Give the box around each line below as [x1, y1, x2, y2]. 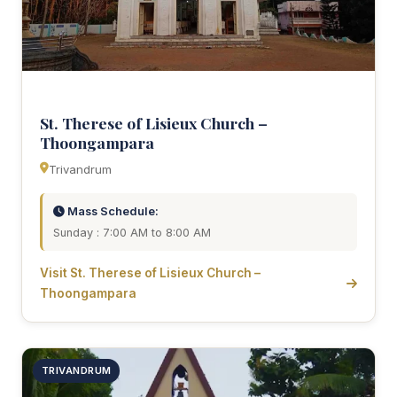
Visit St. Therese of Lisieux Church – [40, 266, 261, 281]
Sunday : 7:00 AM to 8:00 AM [53, 226, 211, 240]
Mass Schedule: [65, 205, 159, 219]
